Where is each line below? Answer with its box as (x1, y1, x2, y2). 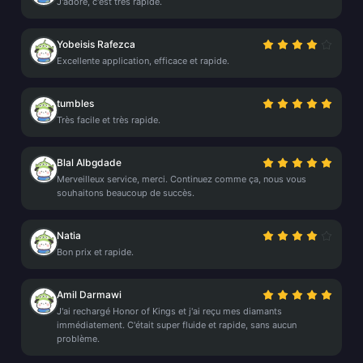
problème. (57, 333, 100, 344)
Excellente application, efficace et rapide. (57, 55, 229, 66)
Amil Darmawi (57, 288, 122, 301)
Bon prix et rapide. (57, 246, 134, 258)
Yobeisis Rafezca (57, 38, 135, 50)
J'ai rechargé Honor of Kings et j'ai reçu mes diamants (57, 305, 282, 317)
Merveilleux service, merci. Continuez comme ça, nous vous (57, 173, 306, 185)
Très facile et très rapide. (57, 114, 160, 126)
